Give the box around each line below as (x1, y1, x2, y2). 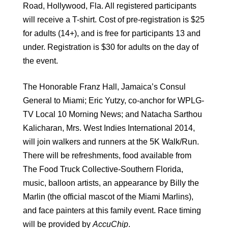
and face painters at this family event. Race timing (23, 206, 201, 215)
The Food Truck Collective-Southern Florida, (23, 165, 183, 174)
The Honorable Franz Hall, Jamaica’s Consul (23, 82, 186, 92)
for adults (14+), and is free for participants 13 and (23, 29, 201, 38)
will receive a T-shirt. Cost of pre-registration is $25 (23, 15, 205, 24)
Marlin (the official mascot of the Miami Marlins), (23, 192, 193, 202)
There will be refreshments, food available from (23, 151, 191, 160)
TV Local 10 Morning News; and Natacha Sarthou (23, 110, 202, 119)
